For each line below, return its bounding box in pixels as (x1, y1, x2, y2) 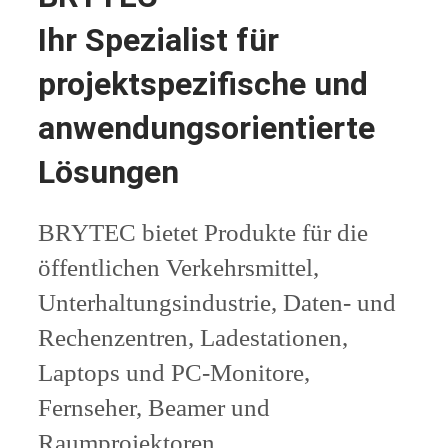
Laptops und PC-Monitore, (38, 358, 310, 386)
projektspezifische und (38, 65, 368, 104)
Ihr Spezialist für (38, 21, 279, 60)
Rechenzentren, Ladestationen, (38, 323, 348, 351)
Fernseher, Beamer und (38, 393, 270, 421)
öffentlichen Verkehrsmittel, (38, 253, 319, 281)
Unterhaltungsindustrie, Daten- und (38, 288, 396, 316)
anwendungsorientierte (38, 109, 375, 148)
